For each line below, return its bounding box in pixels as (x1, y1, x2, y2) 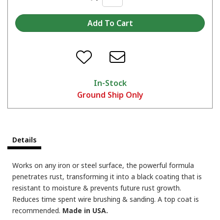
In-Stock (93, 77, 127, 88)
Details (12, 135, 36, 144)
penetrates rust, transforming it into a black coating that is (12, 171, 202, 181)
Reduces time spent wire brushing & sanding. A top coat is (12, 194, 199, 204)
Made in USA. (60, 205, 108, 215)
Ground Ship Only (77, 89, 143, 100)
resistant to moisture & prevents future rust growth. (12, 183, 181, 192)
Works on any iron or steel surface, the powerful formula (12, 160, 194, 170)
